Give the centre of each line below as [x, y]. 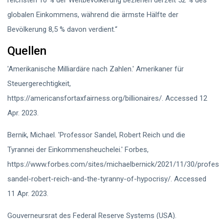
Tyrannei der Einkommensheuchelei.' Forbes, [78, 150]
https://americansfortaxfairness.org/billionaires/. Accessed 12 [107, 98]
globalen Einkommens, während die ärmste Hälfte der [93, 15]
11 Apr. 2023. [28, 194]
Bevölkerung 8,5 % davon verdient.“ [62, 29]
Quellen [27, 51]
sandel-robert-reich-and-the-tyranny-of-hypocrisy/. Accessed [107, 179]
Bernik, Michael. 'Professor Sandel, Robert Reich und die [96, 135]
